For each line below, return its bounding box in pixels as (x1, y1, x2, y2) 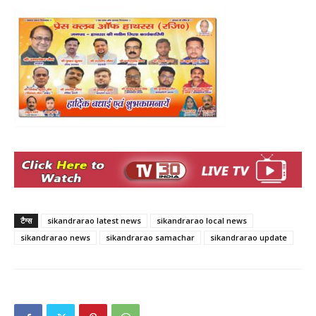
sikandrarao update (210, 232, 287, 243)
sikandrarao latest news (47, 215, 141, 226)
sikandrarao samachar (106, 232, 195, 243)
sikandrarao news (20, 232, 90, 243)
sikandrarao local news (157, 215, 247, 226)
